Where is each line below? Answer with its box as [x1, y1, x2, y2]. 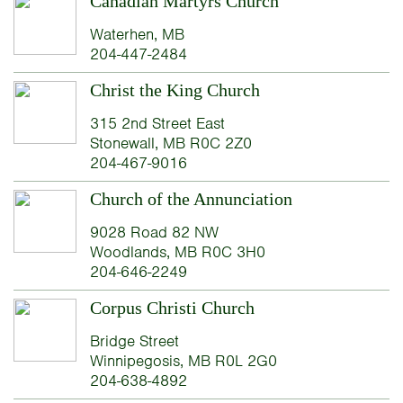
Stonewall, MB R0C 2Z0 [89, 133, 252, 154]
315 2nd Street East [89, 113, 225, 134]
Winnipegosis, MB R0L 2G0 [89, 351, 277, 372]
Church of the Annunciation [89, 189, 292, 210]
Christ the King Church [89, 80, 260, 101]
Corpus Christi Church [89, 298, 255, 318]
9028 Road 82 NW [89, 222, 219, 243]
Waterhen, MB [89, 24, 184, 45]
